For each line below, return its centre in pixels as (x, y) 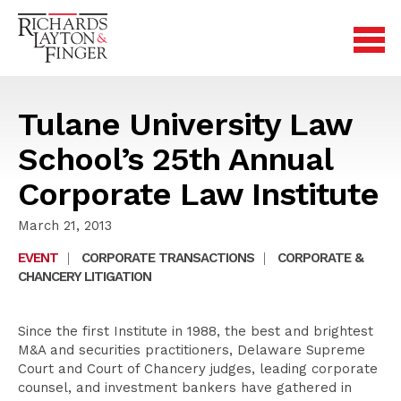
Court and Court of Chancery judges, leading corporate (198, 369)
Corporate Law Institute (198, 194)
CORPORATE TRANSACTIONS (168, 258)
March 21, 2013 (65, 226)
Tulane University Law (185, 124)
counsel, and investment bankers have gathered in (185, 388)
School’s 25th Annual (175, 159)
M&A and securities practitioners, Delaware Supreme (192, 350)
